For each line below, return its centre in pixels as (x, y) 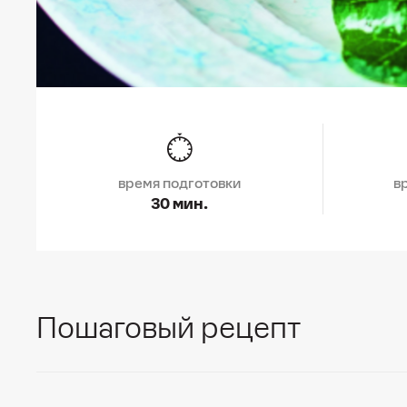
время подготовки (179, 184)
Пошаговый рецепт (169, 328)
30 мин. (179, 204)
